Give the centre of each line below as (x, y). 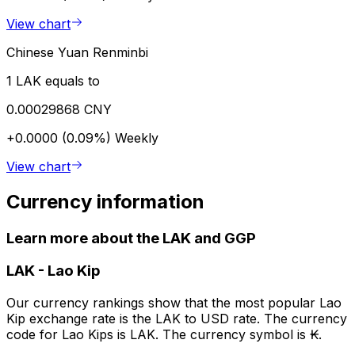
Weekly (137, 137)
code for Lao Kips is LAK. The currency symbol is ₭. (164, 335)
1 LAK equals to (53, 80)
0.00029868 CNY (59, 109)
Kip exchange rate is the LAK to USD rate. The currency (177, 319)
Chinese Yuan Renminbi (77, 52)
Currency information (105, 201)
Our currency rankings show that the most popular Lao (174, 303)
